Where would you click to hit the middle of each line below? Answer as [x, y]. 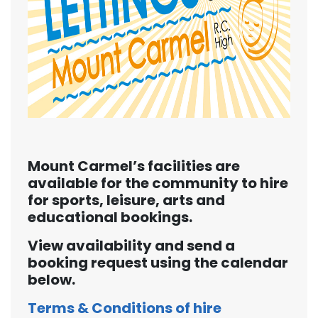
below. [53, 280]
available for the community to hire [158, 183]
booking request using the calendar [158, 263]
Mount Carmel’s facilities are [134, 166]
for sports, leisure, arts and [126, 200]
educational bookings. [110, 217]
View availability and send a [131, 246]
